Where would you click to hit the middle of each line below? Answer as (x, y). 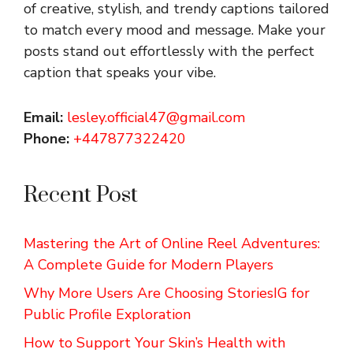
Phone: (48, 138)
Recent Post (81, 195)
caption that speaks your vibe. (120, 72)
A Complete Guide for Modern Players (149, 264)
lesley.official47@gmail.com (156, 117)
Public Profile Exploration (107, 314)
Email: (45, 117)
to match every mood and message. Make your (175, 30)
